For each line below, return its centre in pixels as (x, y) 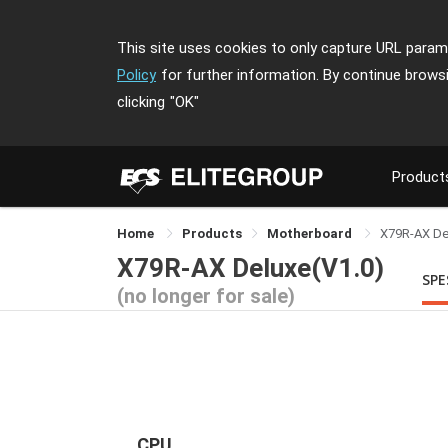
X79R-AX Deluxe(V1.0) (250, 267)
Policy (136, 75)
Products (212, 233)
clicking (141, 102)
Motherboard (311, 233)
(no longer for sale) (206, 295)
